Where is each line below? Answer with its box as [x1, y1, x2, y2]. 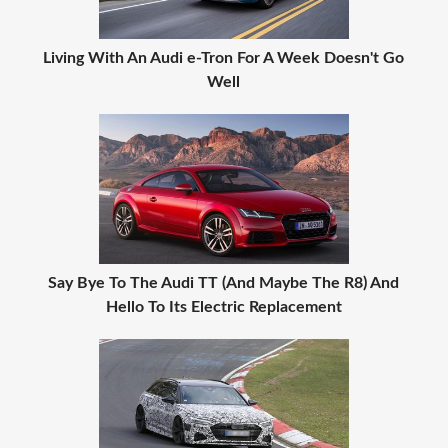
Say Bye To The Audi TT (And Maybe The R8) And [48, 275, 400, 291]
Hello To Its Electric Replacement [105, 299, 342, 315]
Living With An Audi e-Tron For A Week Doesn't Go [43, 50, 405, 66]
